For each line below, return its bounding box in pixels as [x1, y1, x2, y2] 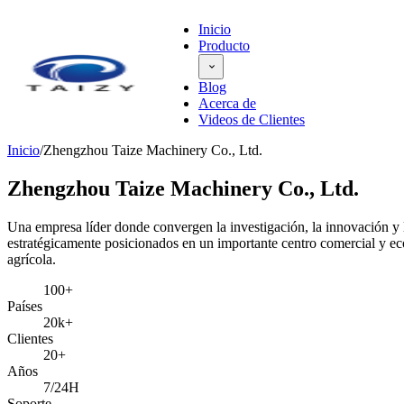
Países [7, 298, 42, 314]
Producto [198, 38, 250, 53]
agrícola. [7, 251, 56, 267]
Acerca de [198, 96, 256, 111]
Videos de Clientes [198, 112, 305, 127]
